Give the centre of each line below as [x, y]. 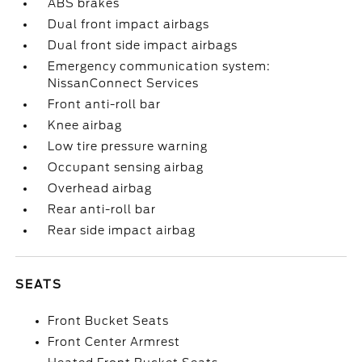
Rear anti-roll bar [102, 209]
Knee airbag [85, 125]
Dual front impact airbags [129, 24]
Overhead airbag [100, 188]
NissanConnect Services [124, 83]
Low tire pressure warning [128, 146]
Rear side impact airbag [122, 230]
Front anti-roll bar [105, 104]
